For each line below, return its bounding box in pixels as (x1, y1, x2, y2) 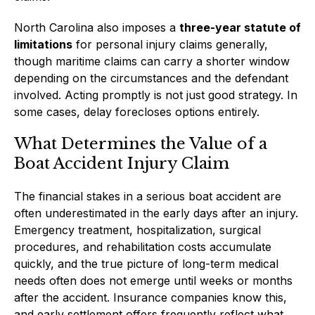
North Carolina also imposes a (14, 20, 179, 34)
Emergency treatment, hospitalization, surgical (14, 222, 261, 237)
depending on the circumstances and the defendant (14, 70, 288, 85)
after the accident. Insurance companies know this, (14, 290, 287, 304)
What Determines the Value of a (14, 134, 267, 153)
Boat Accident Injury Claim (14, 153, 229, 173)
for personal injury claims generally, (72, 37, 268, 51)
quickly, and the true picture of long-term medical (14, 256, 278, 271)
